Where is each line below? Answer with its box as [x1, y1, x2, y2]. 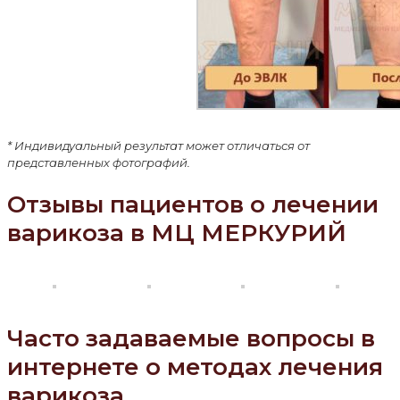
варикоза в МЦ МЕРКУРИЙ [7, 219, 346, 248]
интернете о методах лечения [7, 352, 383, 381]
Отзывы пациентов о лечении [7, 190, 379, 220]
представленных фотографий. [7, 154, 190, 170]
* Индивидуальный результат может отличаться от [7, 137, 310, 153]
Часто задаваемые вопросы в [7, 323, 375, 353]
